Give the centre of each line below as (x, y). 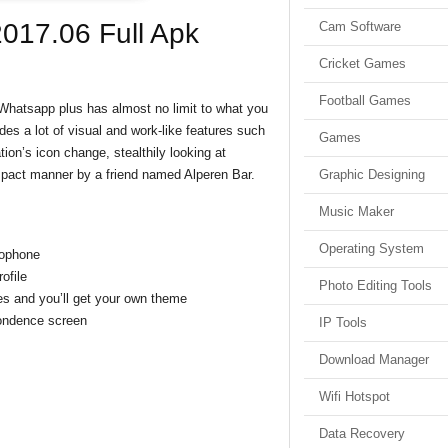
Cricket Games (362, 63)
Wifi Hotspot (354, 396)
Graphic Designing (372, 174)
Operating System (371, 248)
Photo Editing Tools (375, 285)
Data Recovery (362, 433)
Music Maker (356, 211)
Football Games (365, 100)
